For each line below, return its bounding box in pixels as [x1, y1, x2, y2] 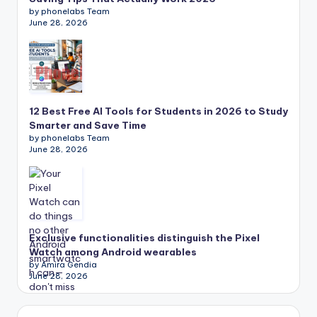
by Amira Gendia [29, 259, 97, 270]
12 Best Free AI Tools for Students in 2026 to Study [29, 104, 288, 117]
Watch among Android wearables [29, 245, 197, 258]
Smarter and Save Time [29, 118, 146, 132]
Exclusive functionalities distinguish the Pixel [29, 231, 260, 244]
